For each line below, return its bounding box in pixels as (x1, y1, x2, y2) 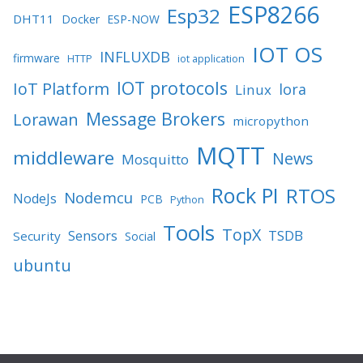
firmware (13, 49, 60, 66)
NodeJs (13, 189, 57, 207)
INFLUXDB (100, 46, 170, 66)
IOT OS (252, 39, 322, 69)
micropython (233, 112, 309, 129)
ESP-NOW (107, 11, 160, 27)
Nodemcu (64, 186, 133, 207)
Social (125, 228, 156, 244)
